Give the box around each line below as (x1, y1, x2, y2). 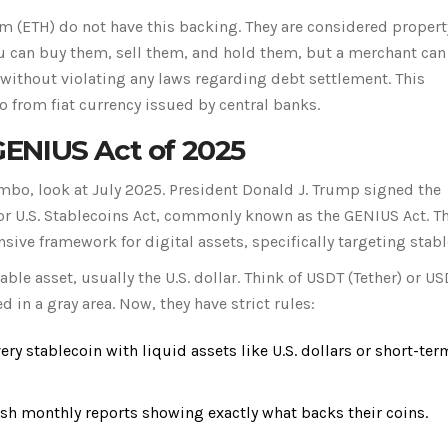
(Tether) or (344, 267, 425, 287)
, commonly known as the (156, 205, 344, 225)
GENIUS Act (344, 205, 426, 225)
